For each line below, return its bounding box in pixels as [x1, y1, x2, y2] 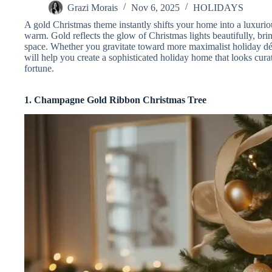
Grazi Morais [67, 2, 118, 13]
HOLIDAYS [193, 2, 243, 13]
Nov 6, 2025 [131, 2, 180, 13]
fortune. [24, 63, 54, 73]
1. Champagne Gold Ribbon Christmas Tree [24, 94, 206, 105]
